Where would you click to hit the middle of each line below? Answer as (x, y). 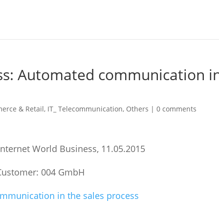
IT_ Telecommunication (85, 109)
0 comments (177, 109)
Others (138, 109)
